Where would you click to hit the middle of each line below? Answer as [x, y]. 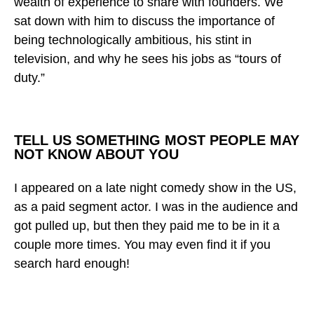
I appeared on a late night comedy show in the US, [155, 187]
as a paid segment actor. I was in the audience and [156, 206]
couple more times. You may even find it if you [142, 244]
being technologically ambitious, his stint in [133, 40]
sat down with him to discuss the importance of [144, 21]
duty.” [31, 77]
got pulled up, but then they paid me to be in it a [147, 225]
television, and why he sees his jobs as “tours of [148, 59]
